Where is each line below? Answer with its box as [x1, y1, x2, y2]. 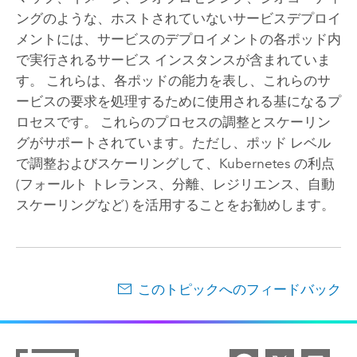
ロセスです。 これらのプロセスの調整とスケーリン [15, 114, 331, 131]
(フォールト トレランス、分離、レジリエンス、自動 [15, 176, 335, 193]
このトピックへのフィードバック [138, 281, 342, 298]
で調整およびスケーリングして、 [15, 155, 219, 172]
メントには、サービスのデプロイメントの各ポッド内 [15, 31, 341, 48]
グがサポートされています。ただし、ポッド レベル [15, 135, 331, 151]
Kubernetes [218, 155, 291, 172]
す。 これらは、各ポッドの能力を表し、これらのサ [15, 73, 331, 89]
